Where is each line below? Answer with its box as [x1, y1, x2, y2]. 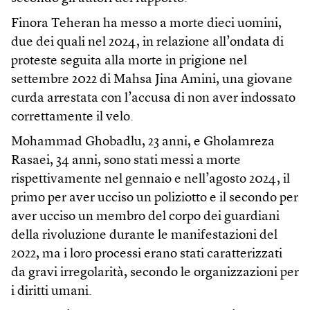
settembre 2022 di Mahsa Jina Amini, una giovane [11, 73, 293, 87]
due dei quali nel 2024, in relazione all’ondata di [11, 36, 284, 50]
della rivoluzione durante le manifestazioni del [11, 229, 277, 243]
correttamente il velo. [11, 111, 134, 125]
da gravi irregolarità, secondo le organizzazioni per [11, 266, 299, 280]
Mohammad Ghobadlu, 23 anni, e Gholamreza [11, 136, 275, 149]
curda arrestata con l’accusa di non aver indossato [11, 92, 295, 106]
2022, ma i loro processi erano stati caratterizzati [11, 248, 282, 262]
